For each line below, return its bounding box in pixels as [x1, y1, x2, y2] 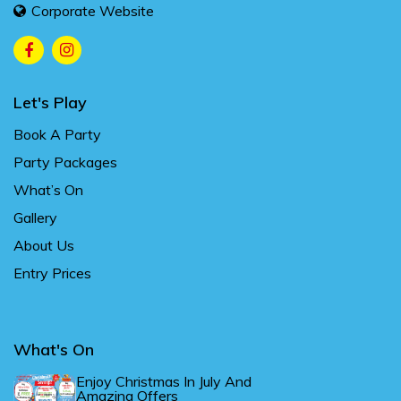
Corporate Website [31, 2, 154, 21]
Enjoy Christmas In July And [76, 372, 252, 391]
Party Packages [13, 153, 117, 172]
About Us [13, 236, 74, 255]
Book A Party [13, 125, 101, 144]
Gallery [13, 209, 57, 227]
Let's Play [13, 92, 87, 114]
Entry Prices [13, 264, 91, 283]
